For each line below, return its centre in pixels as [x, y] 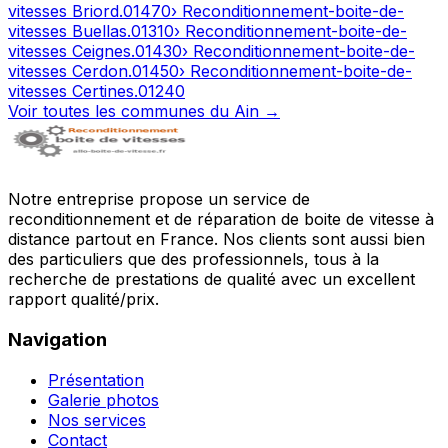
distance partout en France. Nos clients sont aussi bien [216, 239]
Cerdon [100, 71]
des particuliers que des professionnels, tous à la [193, 259]
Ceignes [101, 51]
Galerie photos [103, 399]
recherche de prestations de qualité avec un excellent [211, 279]
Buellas [99, 31]
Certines [103, 91]
